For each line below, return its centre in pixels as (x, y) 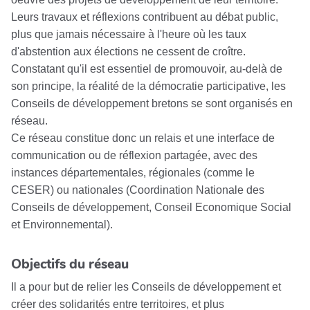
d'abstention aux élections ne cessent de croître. (128, 52)
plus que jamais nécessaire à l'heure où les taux (129, 35)
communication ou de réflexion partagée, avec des (134, 156)
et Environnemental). (62, 225)
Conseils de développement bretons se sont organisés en (152, 104)
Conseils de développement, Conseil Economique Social (151, 208)
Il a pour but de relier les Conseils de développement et (146, 287)
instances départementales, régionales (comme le (133, 173)
